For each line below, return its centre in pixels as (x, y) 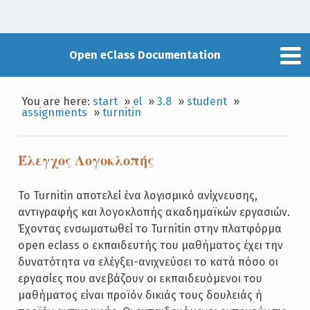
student (207, 101)
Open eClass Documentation (145, 55)
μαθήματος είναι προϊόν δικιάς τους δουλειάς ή (140, 295)
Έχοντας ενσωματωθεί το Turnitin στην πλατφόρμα (149, 229)
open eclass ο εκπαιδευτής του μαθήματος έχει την (150, 246)
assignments (55, 112)
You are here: (57, 101)
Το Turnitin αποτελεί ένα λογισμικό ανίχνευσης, (137, 196)
